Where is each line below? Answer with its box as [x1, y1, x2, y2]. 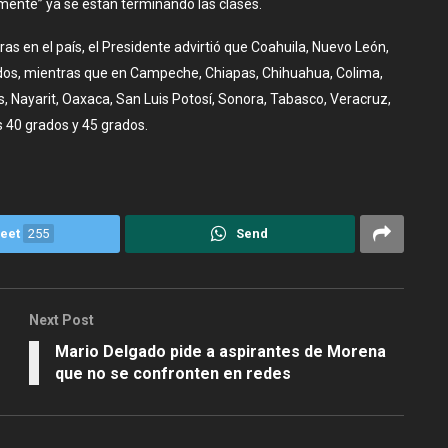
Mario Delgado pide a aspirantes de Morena [55, 341, 386, 361]
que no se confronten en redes [55, 363, 291, 383]
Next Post [29, 311, 94, 328]
